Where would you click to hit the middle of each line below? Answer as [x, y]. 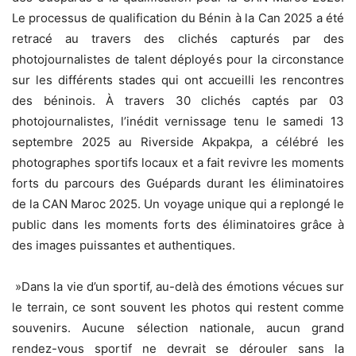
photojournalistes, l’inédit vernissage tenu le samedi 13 [178, 121]
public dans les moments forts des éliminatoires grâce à [178, 224]
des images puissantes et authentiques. [124, 245]
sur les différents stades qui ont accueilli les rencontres [178, 79]
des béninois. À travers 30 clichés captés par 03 [178, 100]
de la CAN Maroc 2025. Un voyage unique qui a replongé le [178, 203]
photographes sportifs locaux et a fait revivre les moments [178, 162]
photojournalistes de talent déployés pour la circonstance [178, 59]
